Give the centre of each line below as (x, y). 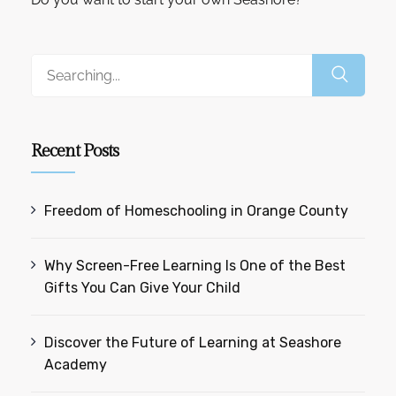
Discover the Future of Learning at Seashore (193, 343)
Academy (76, 365)
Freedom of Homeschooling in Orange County (197, 211)
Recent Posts (75, 152)
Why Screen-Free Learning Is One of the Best (195, 266)
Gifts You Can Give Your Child (143, 288)
